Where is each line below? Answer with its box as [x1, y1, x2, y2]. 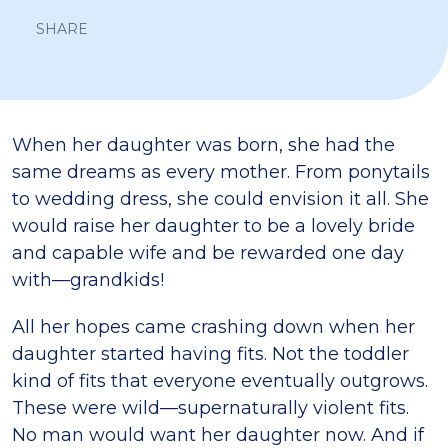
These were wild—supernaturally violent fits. [12, 397, 409, 419]
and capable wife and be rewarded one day [12, 242, 404, 264]
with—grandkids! [12, 269, 164, 291]
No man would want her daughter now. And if [12, 424, 424, 446]
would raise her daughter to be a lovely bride [12, 215, 415, 237]
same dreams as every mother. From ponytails [12, 161, 430, 183]
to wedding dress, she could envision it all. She [12, 188, 429, 210]
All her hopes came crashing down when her [12, 316, 415, 338]
